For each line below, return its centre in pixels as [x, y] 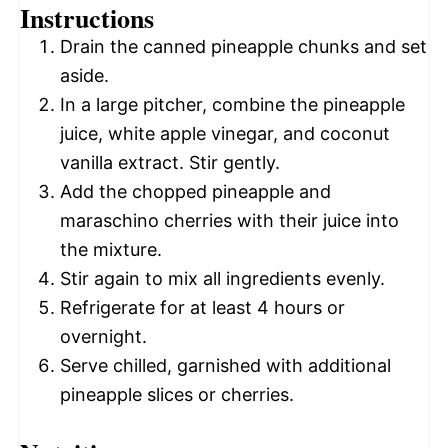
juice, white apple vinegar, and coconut [225, 134]
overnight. [103, 337]
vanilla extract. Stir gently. [170, 163]
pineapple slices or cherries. [177, 395]
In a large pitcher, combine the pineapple [232, 105]
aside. [84, 76]
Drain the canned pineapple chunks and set [243, 47]
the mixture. [111, 250]
